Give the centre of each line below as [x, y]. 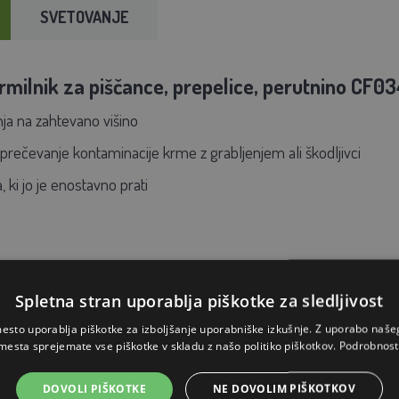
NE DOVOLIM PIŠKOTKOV [284, 388]
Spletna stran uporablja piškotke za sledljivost [199, 300]
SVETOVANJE [84, 16]
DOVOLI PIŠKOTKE [94, 388]
